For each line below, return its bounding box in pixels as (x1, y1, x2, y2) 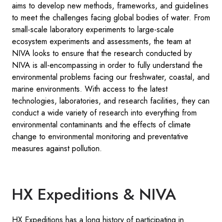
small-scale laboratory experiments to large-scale (12, 23, 174, 35)
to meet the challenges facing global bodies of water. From (12, 11, 210, 23)
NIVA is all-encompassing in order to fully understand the (12, 59, 203, 71)
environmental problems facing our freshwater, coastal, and (12, 71, 210, 83)
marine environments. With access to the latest (12, 83, 167, 95)
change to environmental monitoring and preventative (12, 130, 188, 142)
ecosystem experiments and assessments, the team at (12, 35, 191, 47)
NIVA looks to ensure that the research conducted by (12, 47, 192, 59)
